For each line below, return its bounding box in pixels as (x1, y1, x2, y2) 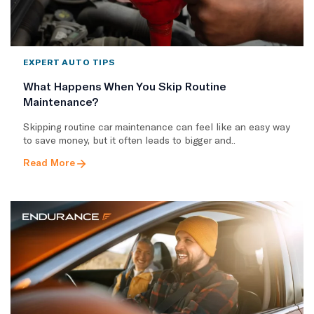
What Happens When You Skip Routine (23, 79, 226, 93)
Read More (23, 156, 75, 169)
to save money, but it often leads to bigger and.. (23, 134, 235, 146)
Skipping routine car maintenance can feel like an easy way (23, 121, 290, 133)
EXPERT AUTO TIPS (23, 57, 116, 67)
